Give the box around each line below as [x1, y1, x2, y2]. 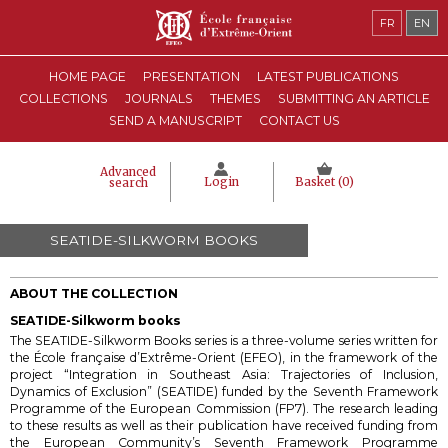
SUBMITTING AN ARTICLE [277, 91, 430, 106]
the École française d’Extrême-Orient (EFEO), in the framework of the [10, 350, 438, 365]
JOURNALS [124, 91, 193, 106]
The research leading [312, 401, 438, 416]
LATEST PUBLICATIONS [257, 69, 399, 84]
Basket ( [294, 175, 342, 189]
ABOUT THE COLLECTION [10, 286, 178, 301]
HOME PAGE [49, 69, 126, 84]
